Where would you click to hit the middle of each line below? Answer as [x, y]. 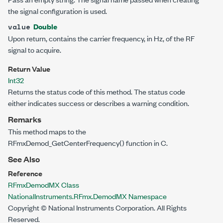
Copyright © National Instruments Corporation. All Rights [97, 207]
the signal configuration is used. [57, 11]
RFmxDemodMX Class [44, 184]
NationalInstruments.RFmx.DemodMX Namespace [87, 196]
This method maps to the [47, 131]
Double [45, 26]
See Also [24, 159]
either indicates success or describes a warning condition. [99, 103]
